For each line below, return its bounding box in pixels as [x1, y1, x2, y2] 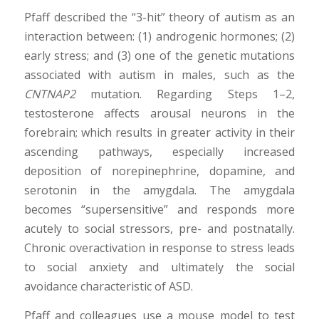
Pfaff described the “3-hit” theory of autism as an [23, 9, 296, 26]
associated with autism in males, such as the [23, 67, 296, 83]
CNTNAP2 [23, 86, 75, 103]
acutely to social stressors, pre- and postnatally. [23, 221, 296, 237]
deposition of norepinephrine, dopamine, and [23, 163, 296, 179]
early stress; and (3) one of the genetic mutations [23, 48, 296, 64]
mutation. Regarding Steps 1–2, [75, 86, 296, 103]
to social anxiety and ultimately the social [23, 259, 296, 276]
